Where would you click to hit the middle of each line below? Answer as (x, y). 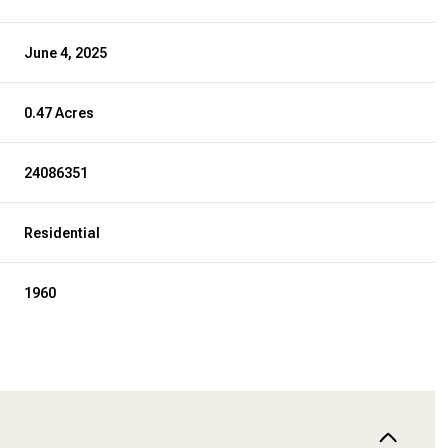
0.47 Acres (59, 112)
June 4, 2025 (66, 52)
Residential (62, 232)
